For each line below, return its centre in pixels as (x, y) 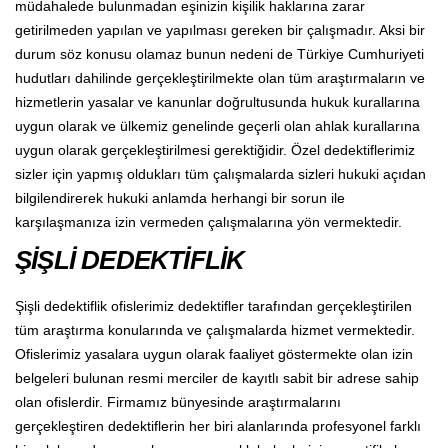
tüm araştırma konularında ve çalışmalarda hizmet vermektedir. (215, 329)
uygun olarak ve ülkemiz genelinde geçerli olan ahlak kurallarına (217, 125)
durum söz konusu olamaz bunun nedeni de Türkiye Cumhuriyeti (219, 53)
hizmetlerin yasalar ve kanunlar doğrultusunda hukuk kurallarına (217, 101)
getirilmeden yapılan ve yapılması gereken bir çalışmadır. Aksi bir (220, 29)
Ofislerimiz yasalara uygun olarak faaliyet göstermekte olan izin (214, 353)
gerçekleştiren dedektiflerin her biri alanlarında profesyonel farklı (218, 425)
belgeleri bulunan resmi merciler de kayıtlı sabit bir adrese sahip (217, 377)
